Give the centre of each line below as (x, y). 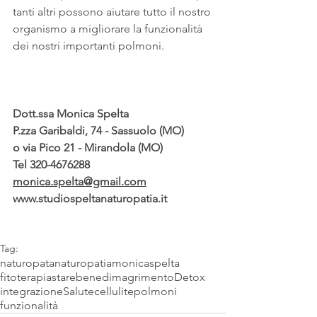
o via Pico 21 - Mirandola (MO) (88, 148)
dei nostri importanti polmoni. (88, 46)
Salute (79, 292)
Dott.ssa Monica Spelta (71, 114)
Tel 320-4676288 (51, 165)
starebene (77, 277)
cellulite (114, 292)
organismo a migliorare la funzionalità (109, 29)
